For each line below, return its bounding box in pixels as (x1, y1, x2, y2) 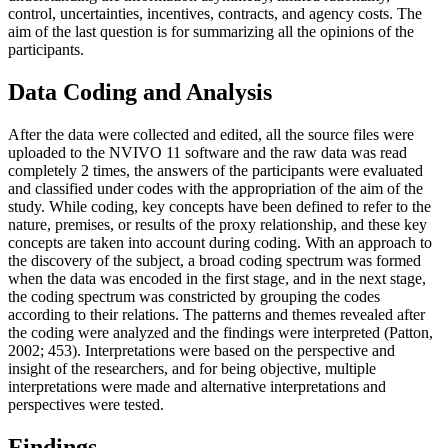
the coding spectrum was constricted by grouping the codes (8, 287, 380, 305)
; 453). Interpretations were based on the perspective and (40, 341, 395, 359)
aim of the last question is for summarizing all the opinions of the (8, 23, 414, 41)
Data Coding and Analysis (8, 78, 272, 105)
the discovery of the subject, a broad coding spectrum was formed (8, 251, 421, 269)
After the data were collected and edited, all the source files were (8, 125, 414, 143)
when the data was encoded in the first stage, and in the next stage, (8, 269, 426, 287)
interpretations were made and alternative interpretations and (8, 377, 386, 395)
